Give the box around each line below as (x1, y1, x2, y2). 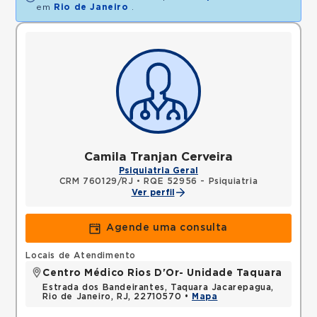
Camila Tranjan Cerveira (84, 151, 233, 163)
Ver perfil (131, 188, 175, 197)
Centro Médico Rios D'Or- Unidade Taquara (42, 268, 282, 278)
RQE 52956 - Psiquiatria (144, 177, 258, 185)
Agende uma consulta (106, 223, 228, 233)
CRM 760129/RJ (59, 177, 134, 185)
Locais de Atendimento (25, 251, 137, 260)
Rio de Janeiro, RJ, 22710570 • (42, 292, 192, 301)
